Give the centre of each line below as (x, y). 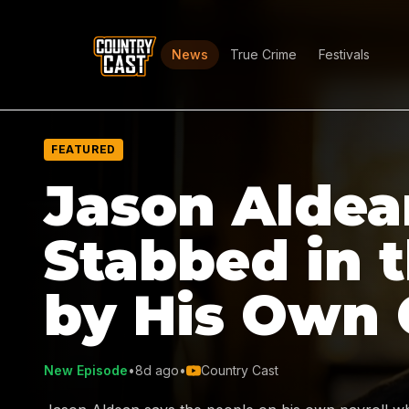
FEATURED (84, 149)
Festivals (344, 54)
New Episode (86, 370)
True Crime (263, 54)
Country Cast (240, 370)
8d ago (157, 370)
